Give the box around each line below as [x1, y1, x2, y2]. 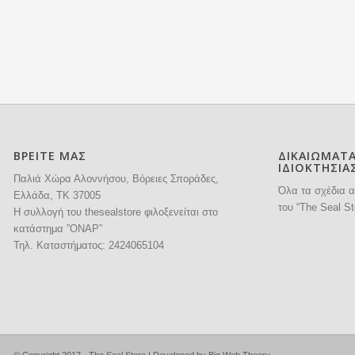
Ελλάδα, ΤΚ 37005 [13, 189, 101, 202]
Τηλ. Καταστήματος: [13, 239, 109, 252]
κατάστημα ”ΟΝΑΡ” [13, 223, 102, 235]
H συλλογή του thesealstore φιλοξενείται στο [13, 206, 218, 219]
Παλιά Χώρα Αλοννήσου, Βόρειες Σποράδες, [13, 173, 219, 185]
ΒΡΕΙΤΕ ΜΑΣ [13, 148, 86, 164]
